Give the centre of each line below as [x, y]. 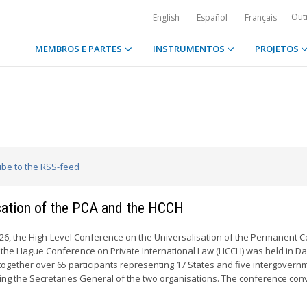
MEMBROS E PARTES [80, 49]
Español [212, 17]
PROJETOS [278, 49]
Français [261, 17]
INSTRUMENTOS [189, 49]
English [166, 17]
